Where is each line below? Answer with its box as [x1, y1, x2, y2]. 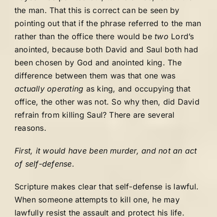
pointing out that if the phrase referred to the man [15, 18, 201, 28]
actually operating [15, 84, 84, 93]
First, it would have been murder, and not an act [15, 146, 197, 155]
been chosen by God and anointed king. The [15, 58, 182, 67]
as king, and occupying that [83, 84, 191, 93]
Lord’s [168, 31, 194, 41]
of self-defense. [15, 159, 75, 169]
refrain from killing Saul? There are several [15, 110, 175, 120]
